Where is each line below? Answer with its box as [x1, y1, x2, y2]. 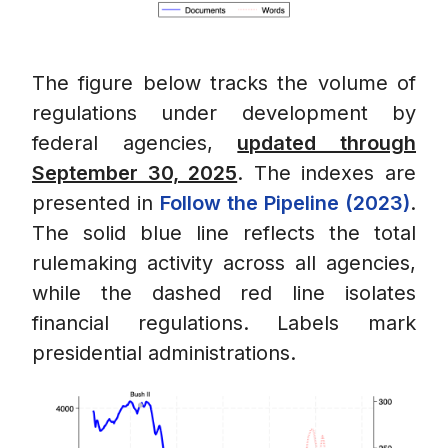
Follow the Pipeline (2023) [160, 191, 410, 216]
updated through [237, 131, 417, 156]
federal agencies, [32, 131, 238, 156]
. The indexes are [237, 161, 417, 186]
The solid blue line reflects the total [32, 221, 416, 246]
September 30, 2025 [32, 161, 238, 186]
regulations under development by [32, 101, 416, 126]
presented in [32, 191, 160, 216]
